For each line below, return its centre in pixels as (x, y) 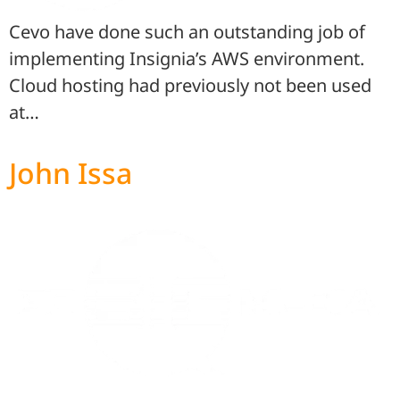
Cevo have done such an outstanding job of (187, 32)
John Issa (71, 172)
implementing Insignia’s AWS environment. (187, 59)
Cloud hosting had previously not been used (190, 86)
